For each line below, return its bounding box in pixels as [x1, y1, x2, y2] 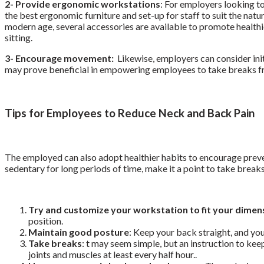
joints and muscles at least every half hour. [28, 248, 195, 260]
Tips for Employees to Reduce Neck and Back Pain [5, 107, 255, 120]
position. [28, 214, 63, 226]
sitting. [5, 32, 32, 44]
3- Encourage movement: [5, 52, 117, 64]
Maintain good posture [28, 226, 129, 237]
